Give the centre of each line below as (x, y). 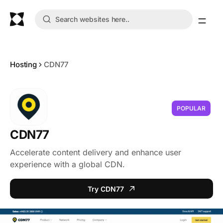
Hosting (23, 64)
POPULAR (191, 108)
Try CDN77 (106, 189)
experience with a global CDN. (67, 164)
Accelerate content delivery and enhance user (96, 152)
